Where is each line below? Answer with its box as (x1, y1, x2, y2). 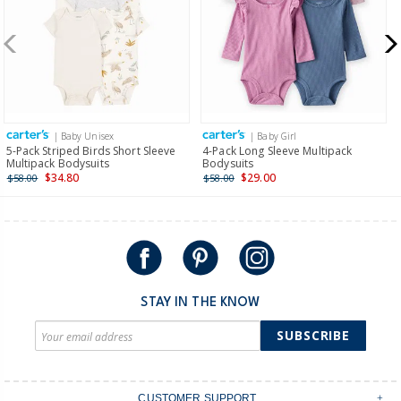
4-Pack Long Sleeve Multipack (202, 142, 353, 158)
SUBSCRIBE (277, 327, 350, 345)
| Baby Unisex (53, 130, 114, 143)
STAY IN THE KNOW (141, 296, 260, 310)
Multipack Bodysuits (5, 155, 109, 171)
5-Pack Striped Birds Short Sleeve (5, 142, 176, 158)
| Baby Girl (250, 130, 297, 143)
